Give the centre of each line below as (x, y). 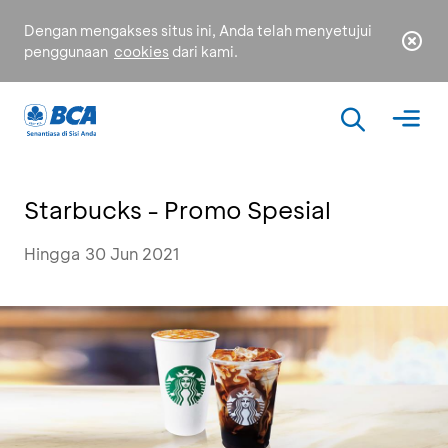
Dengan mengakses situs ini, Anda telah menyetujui (198, 30)
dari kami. (203, 51)
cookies (141, 51)
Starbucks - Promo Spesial (177, 209)
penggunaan (67, 51)
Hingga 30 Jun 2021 (102, 253)
